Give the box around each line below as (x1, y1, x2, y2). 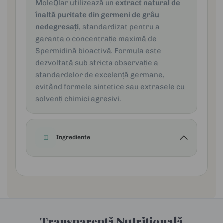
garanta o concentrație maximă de (35, 34, 157, 43)
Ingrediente (56, 134, 90, 141)
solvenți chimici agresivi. (35, 94, 122, 103)
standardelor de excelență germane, (35, 70, 165, 79)
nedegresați (35, 22, 79, 31)
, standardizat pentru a (79, 22, 160, 31)
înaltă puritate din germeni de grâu (35, 10, 160, 19)
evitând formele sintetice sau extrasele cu (35, 82, 185, 91)
